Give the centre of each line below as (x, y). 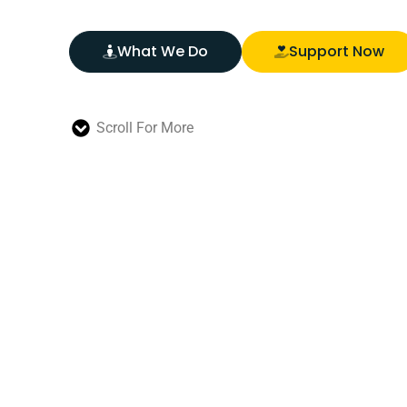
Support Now (337, 52)
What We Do (163, 52)
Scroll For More (145, 128)
